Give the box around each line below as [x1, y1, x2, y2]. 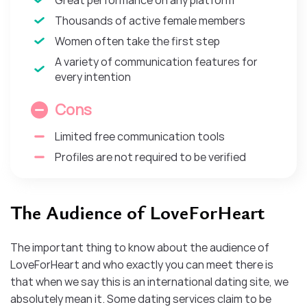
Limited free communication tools [55, 128, 225, 144]
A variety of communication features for [55, 53, 258, 69]
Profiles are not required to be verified [55, 149, 246, 164]
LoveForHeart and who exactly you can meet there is [10, 256, 273, 272]
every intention [55, 69, 131, 84]
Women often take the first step [55, 33, 220, 49]
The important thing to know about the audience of [10, 239, 269, 255]
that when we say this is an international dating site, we [10, 273, 288, 289]
